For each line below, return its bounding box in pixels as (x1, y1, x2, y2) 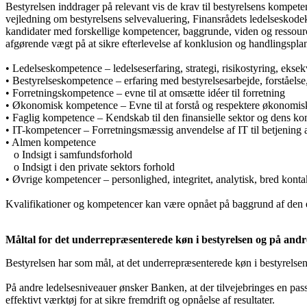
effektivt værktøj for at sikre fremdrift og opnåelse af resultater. (5, 293, 275, 306)
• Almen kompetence (5, 136, 96, 148)
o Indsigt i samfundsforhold (5, 148, 132, 160)
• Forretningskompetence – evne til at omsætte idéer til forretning (5, 86, 285, 99)
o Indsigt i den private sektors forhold (5, 160, 175, 173)
